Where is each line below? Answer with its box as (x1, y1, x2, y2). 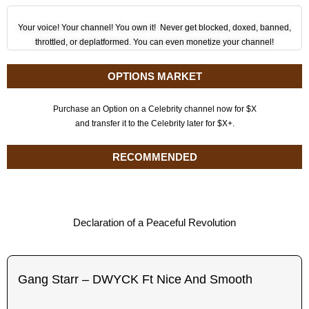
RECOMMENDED (112, 151, 197, 163)
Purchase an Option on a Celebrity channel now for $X (52, 104, 257, 114)
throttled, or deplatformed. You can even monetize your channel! (35, 37, 274, 47)
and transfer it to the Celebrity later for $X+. (74, 119, 235, 128)
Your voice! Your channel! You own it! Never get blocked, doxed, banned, (18, 23, 291, 32)
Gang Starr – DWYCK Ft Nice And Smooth (18, 272, 252, 287)
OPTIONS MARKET (107, 70, 202, 82)
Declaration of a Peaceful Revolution (73, 217, 236, 228)
